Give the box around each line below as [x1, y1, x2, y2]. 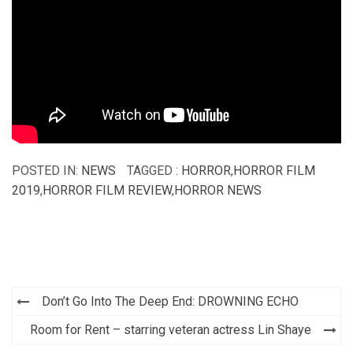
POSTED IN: [12, 162, 81, 178]
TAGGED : [127, 162, 181, 178]
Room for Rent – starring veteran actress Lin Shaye [30, 321, 311, 337]
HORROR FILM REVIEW [43, 182, 172, 198]
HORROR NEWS [174, 182, 262, 198]
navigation [12, 310, 132, 340]
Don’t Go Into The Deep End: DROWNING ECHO [42, 293, 299, 309]
